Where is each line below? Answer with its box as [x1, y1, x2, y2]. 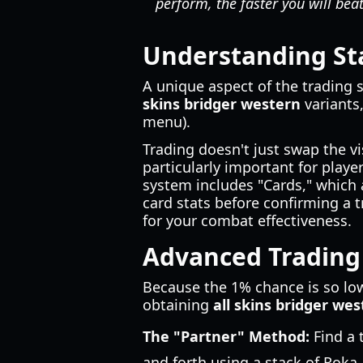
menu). [143, 112, 190, 131]
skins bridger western [143, 94, 301, 113]
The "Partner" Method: [143, 327, 310, 346]
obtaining [143, 295, 213, 314]
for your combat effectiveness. [143, 211, 352, 230]
